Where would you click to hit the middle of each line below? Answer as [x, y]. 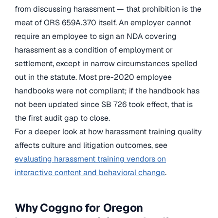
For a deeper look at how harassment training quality [108, 132]
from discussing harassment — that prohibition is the [108, 9]
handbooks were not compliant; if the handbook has [107, 91]
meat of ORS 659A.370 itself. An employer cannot [103, 23]
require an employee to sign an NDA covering [96, 36]
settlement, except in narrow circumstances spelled [106, 64]
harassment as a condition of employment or [94, 50]
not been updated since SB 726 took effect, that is [104, 105]
